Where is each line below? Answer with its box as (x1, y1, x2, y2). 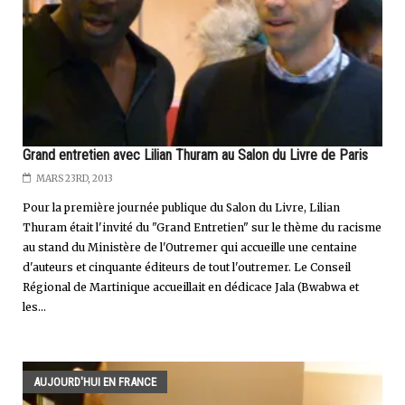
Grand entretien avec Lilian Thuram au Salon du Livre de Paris (23, 146, 368, 165)
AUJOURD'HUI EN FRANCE (33, 375, 156, 390)
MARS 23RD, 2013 (36, 173, 113, 185)
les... (23, 300, 46, 315)
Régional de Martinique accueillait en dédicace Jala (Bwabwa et (23, 280, 359, 295)
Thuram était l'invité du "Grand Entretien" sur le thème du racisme (23, 221, 381, 235)
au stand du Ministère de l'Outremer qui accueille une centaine (23, 240, 357, 255)
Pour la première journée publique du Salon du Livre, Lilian (23, 201, 340, 215)
